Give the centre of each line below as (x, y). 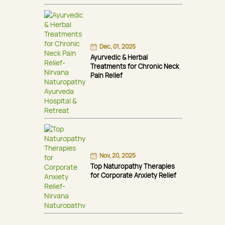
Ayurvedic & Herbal (119, 57)
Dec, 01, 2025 (118, 46)
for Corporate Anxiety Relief (133, 175)
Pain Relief (106, 75)
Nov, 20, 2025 (118, 155)
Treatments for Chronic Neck (135, 66)
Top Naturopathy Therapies (133, 166)
